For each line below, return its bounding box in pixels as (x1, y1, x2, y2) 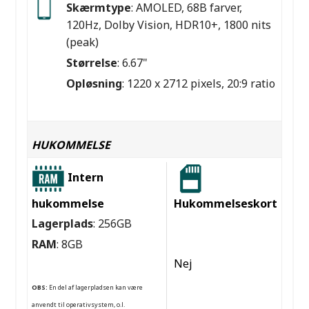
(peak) (66, 34, 99, 50)
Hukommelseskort (173, 196, 277, 212)
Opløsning (66, 76, 122, 92)
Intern (67, 170, 103, 186)
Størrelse (66, 55, 117, 71)
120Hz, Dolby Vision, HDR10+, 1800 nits (66, 17, 271, 33)
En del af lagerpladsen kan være (47, 283, 143, 292)
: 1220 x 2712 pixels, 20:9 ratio (121, 76, 275, 92)
